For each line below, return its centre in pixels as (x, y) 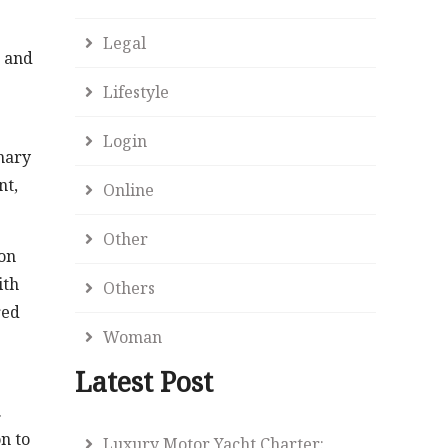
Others (129, 288)
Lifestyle (136, 92)
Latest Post (144, 381)
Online (129, 190)
